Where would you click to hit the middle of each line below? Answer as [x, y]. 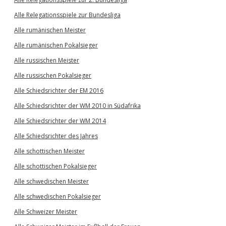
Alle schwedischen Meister [51, 182]
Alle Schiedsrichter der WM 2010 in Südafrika [77, 106]
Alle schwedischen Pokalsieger [58, 197]
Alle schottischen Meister [49, 151]
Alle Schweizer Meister [46, 212]
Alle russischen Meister [47, 61]
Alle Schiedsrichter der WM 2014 [60, 121]
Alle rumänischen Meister [50, 30]
